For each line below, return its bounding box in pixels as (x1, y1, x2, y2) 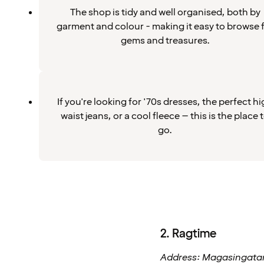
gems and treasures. (120, 34, 210, 47)
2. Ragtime (160, 226, 216, 242)
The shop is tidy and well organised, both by (70, 6, 260, 19)
